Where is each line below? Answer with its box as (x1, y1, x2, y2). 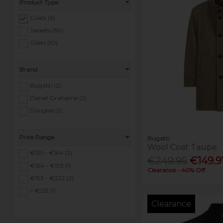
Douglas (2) (30, 106, 63, 114)
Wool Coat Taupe (147, 142, 218, 152)
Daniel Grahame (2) (30, 94, 87, 102)
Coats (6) (30, 13, 56, 21)
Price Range (19, 133, 55, 141)
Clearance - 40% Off (147, 166, 206, 174)
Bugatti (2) (30, 81, 62, 89)
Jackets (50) (30, 26, 64, 34)
